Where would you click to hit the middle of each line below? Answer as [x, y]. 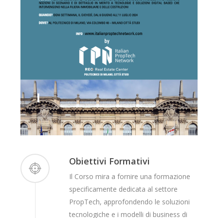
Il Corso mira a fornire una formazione [130, 177]
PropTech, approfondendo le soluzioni [130, 202]
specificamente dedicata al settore [124, 189]
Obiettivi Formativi [110, 161]
